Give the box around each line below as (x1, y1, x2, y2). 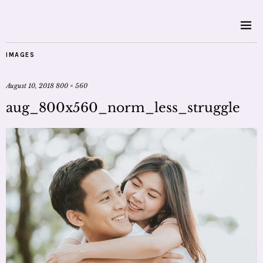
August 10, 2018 (6, 82, 54, 90)
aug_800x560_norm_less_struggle (6, 100, 240, 116)
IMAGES (6, 51, 35, 59)
